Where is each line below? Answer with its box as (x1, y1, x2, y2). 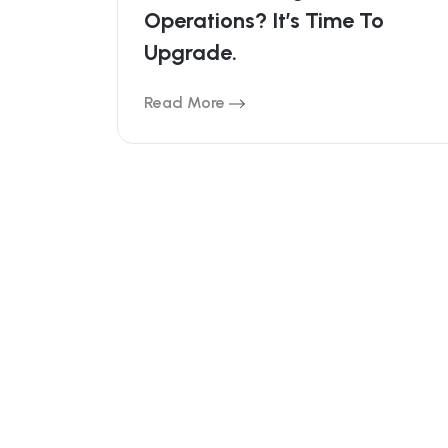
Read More (144, 93, 229, 112)
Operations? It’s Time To (144, 7, 384, 34)
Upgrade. (144, 39, 237, 66)
